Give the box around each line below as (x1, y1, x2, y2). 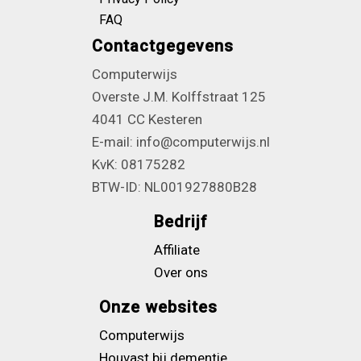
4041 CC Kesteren (91, 111, 202, 127)
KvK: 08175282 (91, 156, 185, 172)
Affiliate (153, 242, 200, 258)
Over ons (153, 264, 208, 280)
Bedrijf (153, 212, 208, 231)
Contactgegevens (91, 36, 234, 56)
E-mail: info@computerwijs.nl (91, 134, 270, 150)
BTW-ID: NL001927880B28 (91, 179, 257, 195)
